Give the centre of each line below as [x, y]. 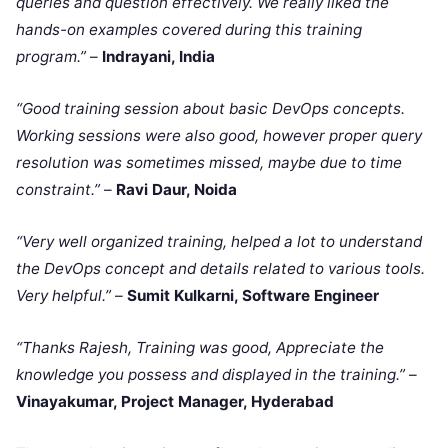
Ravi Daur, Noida [176, 189]
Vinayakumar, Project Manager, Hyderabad [175, 401]
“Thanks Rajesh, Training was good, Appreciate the [200, 347]
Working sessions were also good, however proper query [219, 135]
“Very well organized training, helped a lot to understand [219, 241]
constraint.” [58, 189]
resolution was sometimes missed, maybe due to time [209, 162]
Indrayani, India [158, 56]
